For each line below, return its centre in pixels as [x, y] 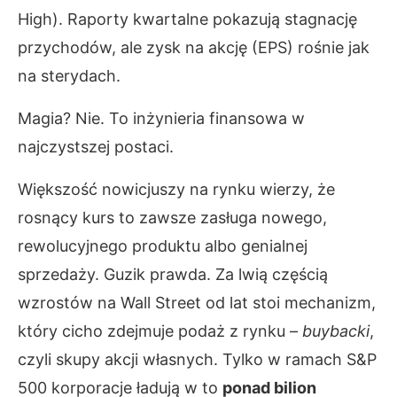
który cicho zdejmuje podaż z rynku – [160, 331]
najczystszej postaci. [96, 147]
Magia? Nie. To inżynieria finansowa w [161, 118]
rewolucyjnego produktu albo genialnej [163, 246]
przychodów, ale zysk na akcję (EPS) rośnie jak [194, 47]
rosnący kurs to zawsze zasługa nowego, [172, 218]
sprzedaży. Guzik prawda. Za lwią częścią [173, 274]
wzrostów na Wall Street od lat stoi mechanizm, [197, 303]
